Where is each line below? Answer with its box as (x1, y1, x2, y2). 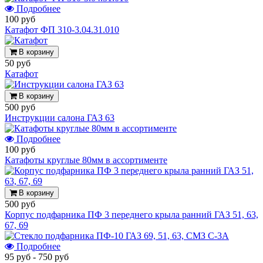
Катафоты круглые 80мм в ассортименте (5, 154, 167, 165)
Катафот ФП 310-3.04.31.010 (5, 24, 119, 35)
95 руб (5, 251, 31, 262)
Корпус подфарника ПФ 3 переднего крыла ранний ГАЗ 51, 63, (5, 209, 258, 220)
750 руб (38, 251, 69, 262)
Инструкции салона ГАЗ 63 (5, 112, 114, 123)
